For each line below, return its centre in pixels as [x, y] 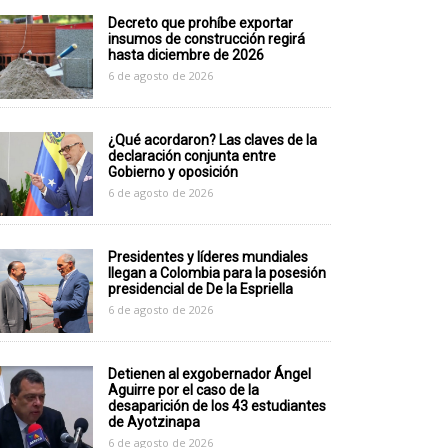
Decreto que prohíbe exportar [200, 23]
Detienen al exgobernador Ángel [209, 373]
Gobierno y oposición [172, 172]
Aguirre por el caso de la [183, 389]
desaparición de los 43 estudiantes [216, 405]
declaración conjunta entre [191, 156]
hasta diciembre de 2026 [185, 55]
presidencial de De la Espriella [200, 288]
